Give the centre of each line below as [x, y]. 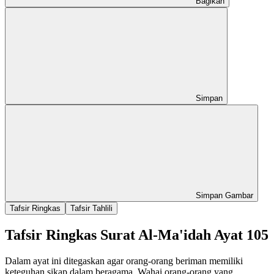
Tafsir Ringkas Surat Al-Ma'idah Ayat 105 [137, 235]
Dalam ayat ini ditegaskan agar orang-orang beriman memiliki [124, 261]
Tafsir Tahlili [91, 208]
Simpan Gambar [223, 195]
